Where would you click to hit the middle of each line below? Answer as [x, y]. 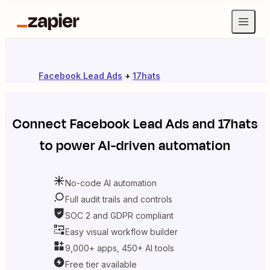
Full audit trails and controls [119, 199]
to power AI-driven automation [135, 146]
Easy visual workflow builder [121, 231]
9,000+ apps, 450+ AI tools [120, 248]
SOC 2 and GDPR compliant [119, 215]
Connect [41, 124]
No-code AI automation [111, 183]
